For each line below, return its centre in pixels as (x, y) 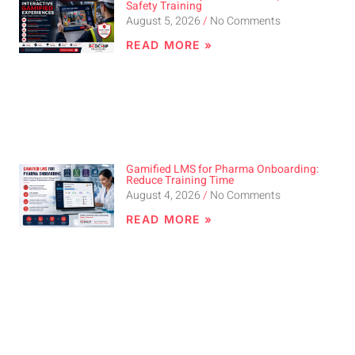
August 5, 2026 (164, 21)
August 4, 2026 (164, 195)
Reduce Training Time (180, 180)
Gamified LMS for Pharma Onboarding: (222, 169)
